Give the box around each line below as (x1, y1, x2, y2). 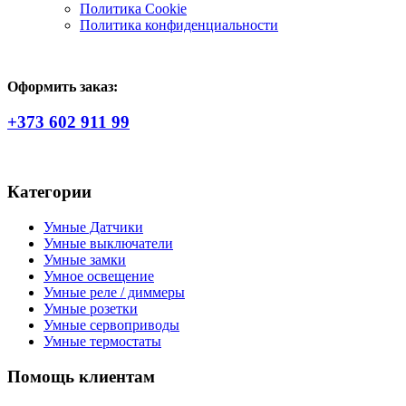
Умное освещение (43, 268, 154, 285)
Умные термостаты (43, 333, 161, 350)
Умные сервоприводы (43, 317, 179, 333)
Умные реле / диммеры (43, 285, 185, 301)
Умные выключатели (43, 236, 173, 252)
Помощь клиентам (7, 366, 155, 386)
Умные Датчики (43, 219, 143, 236)
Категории (7, 182, 92, 202)
